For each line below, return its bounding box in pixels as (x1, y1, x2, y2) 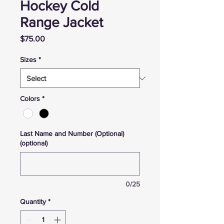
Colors (20, 94, 40, 102)
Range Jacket (20, 14, 103, 30)
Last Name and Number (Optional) (20, 129, 124, 138)
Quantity (20, 197, 46, 206)
